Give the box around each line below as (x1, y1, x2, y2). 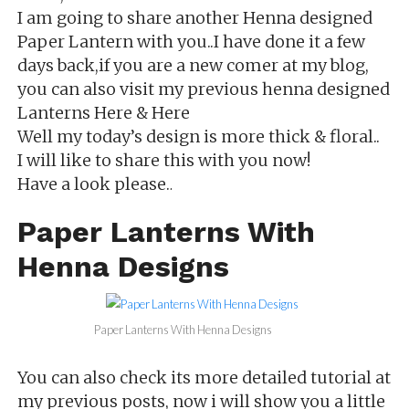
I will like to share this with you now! (16, 149, 310, 171)
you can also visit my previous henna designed (16, 78, 390, 100)
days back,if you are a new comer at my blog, (16, 54, 369, 76)
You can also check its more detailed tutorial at (16, 366, 391, 388)
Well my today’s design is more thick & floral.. (16, 125, 380, 147)
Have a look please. (16, 173, 170, 194)
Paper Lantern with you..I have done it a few (16, 30, 365, 52)
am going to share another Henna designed (26, 6, 372, 28)
